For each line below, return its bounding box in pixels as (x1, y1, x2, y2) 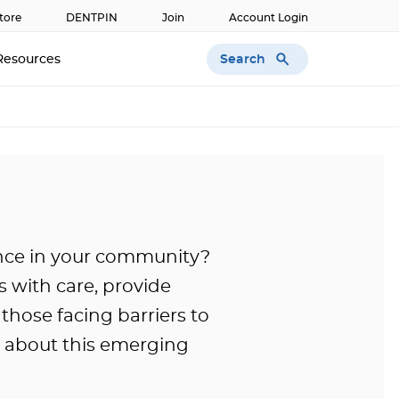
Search (219, 53, 269, 66)
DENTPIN (66, 12, 118, 23)
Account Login (229, 12, 308, 23)
